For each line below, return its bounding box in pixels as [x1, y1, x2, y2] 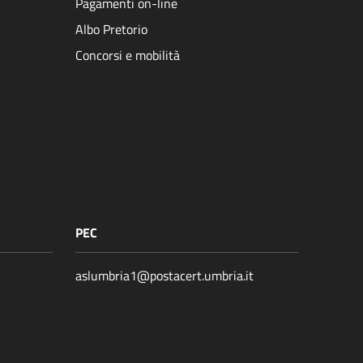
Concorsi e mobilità [75, 45, 180, 66]
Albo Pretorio [75, 19, 147, 40]
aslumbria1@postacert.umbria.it [75, 265, 254, 285]
